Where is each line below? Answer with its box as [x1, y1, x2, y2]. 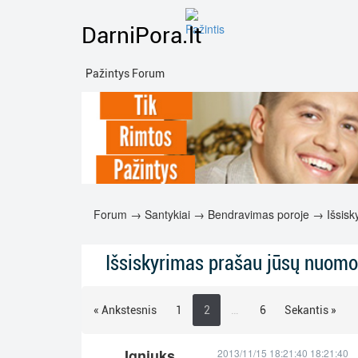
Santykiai [145, 205, 190, 222]
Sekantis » [284, 304, 336, 317]
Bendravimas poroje [208, 205, 309, 222]
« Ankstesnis [93, 304, 157, 317]
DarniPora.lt [82, 22, 201, 49]
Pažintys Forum [86, 67, 165, 80]
